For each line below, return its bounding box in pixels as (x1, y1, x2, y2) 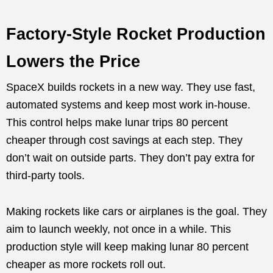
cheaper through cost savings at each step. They (6, 134, 243, 147)
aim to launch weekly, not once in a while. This (6, 223, 231, 236)
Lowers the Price (6, 52, 140, 71)
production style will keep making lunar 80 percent (6, 241, 249, 253)
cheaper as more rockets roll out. (6, 258, 166, 271)
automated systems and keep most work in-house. (6, 99, 250, 112)
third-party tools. (6, 169, 85, 182)
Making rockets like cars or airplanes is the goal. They (6, 205, 267, 218)
